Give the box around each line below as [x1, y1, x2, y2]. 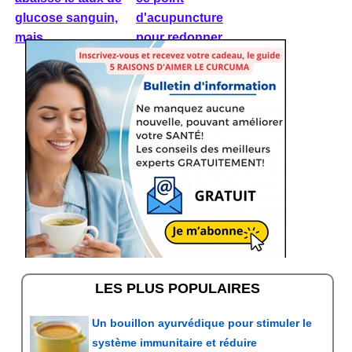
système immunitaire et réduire [92, 336, 257, 349]
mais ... [15, 31, 56, 44]
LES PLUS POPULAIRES [95, 280, 260, 296]
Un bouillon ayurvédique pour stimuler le [92, 317, 312, 329]
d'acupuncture [136, 11, 223, 24]
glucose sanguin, [15, 11, 118, 24]
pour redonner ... [136, 31, 235, 44]
